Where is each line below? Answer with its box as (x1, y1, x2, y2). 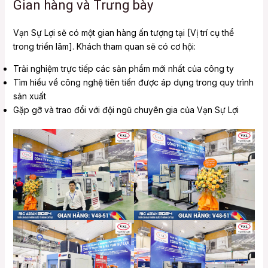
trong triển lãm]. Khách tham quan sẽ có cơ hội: (13, 41, 196, 52)
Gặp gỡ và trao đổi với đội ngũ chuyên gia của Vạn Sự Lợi (13, 105, 239, 115)
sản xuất (13, 91, 46, 102)
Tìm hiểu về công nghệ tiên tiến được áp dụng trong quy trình (13, 77, 254, 88)
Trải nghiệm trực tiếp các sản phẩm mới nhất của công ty (13, 63, 234, 74)
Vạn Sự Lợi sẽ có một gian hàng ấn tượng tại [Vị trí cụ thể (13, 28, 234, 38)
